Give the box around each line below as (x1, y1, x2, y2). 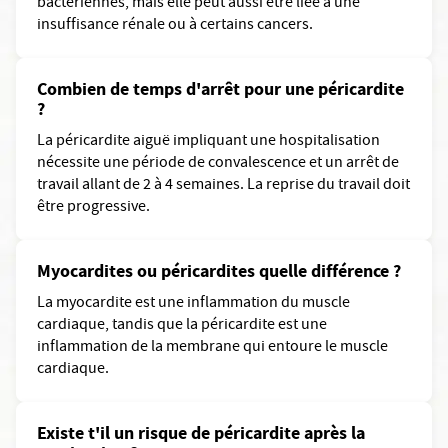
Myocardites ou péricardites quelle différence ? (37, 259, 401, 283)
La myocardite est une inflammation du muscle (37, 292, 350, 316)
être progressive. (37, 196, 150, 220)
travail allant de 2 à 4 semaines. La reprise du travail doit (37, 174, 410, 198)
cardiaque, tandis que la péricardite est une (37, 314, 327, 338)
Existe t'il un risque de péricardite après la (37, 421, 365, 445)
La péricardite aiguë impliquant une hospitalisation (37, 130, 380, 154)
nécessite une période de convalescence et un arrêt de (37, 152, 399, 176)
